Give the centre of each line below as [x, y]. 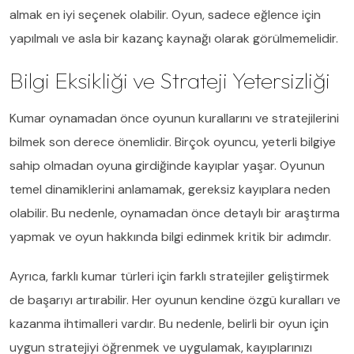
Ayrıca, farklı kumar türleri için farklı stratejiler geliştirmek [169, 276]
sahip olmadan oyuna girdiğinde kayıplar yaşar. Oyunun [167, 165]
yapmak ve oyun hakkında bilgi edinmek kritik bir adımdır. [170, 236]
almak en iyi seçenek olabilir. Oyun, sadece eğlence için [165, 14]
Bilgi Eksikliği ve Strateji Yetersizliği [170, 80]
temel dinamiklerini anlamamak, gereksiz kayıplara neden [170, 189]
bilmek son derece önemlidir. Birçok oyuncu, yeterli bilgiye [173, 141]
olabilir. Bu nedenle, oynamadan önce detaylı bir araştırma [175, 213]
